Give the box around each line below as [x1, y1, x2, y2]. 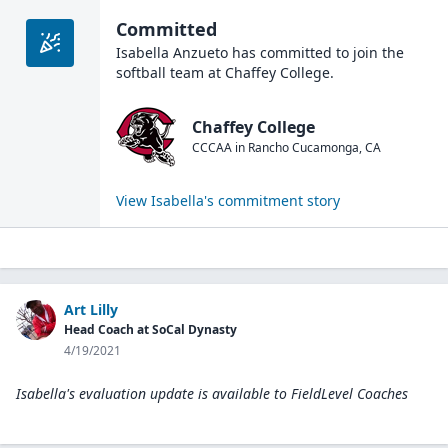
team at [166, 63, 221, 82]
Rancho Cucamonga [248, 138, 359, 156]
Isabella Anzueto [116, 43, 228, 62]
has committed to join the [228, 43, 404, 62]
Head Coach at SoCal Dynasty [64, 321, 237, 338]
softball [116, 63, 166, 82]
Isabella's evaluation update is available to [16, 384, 287, 403]
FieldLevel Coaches [291, 384, 408, 403]
